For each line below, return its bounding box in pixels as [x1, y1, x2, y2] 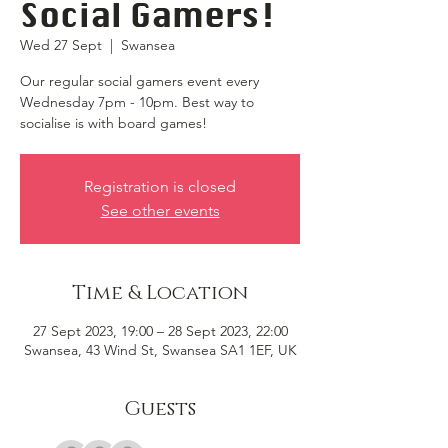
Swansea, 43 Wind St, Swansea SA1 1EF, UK [23, 341, 297, 359]
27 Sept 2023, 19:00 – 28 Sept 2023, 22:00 [32, 322, 288, 340]
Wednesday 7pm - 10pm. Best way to [20, 93, 254, 111]
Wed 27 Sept [20, 36, 102, 54]
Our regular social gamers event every [20, 72, 259, 90]
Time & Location [72, 280, 248, 306]
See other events [100, 201, 220, 220]
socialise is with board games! [20, 114, 207, 132]
